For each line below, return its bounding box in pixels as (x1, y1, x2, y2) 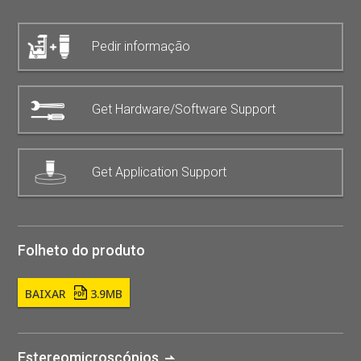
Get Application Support (92, 164, 227, 180)
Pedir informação (92, 39, 191, 55)
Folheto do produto (18, 242, 146, 259)
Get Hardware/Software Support (92, 102, 276, 118)
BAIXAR (25, 286, 70, 302)
